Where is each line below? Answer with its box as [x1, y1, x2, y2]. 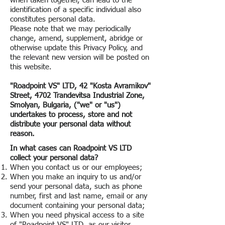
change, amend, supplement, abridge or [10, 35, 143, 42]
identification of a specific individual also [10, 6, 141, 14]
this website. [10, 63, 52, 71]
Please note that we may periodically [10, 25, 131, 33]
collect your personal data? [10, 154, 98, 162]
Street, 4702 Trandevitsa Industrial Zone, [10, 92, 145, 99]
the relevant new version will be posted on [10, 54, 149, 61]
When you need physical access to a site [10, 211, 144, 219]
